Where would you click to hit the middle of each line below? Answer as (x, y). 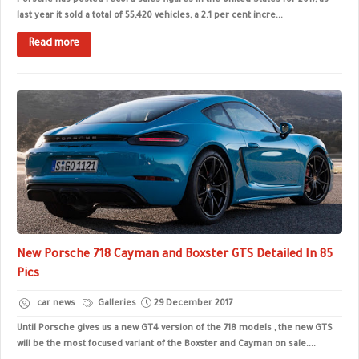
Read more (54, 44)
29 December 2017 (193, 304)
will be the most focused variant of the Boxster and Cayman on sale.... (166, 345)
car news (56, 304)
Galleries (116, 304)
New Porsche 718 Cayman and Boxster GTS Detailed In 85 (175, 256)
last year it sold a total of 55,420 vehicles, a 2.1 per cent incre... (150, 16)
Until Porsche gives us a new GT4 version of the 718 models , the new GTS (175, 329)
